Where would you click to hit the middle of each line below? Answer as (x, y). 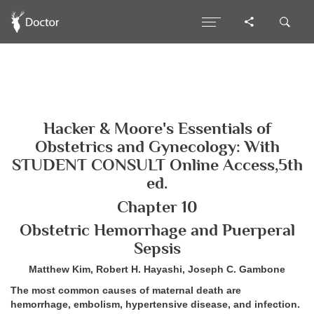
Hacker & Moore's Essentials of (157, 128)
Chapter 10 (157, 206)
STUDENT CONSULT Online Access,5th (157, 165)
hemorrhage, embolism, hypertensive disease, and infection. (155, 305)
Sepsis (157, 248)
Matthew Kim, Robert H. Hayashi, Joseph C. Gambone (157, 269)
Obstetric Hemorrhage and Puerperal (157, 230)
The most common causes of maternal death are (126, 291)
